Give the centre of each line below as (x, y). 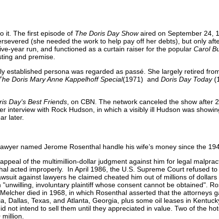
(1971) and (142, 79)
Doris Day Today (186, 79)
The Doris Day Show (107, 33)
